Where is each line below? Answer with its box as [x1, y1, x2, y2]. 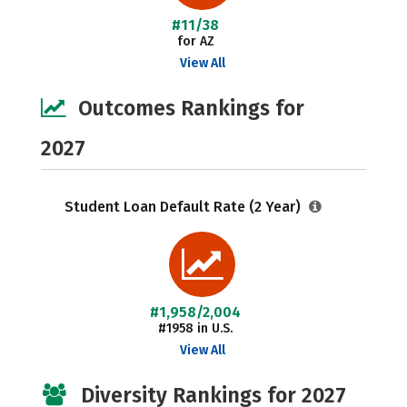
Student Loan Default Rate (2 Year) [64, 198, 304, 215]
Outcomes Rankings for [78, 95, 304, 121]
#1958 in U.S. [158, 321, 233, 336]
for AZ [176, 34, 214, 49]
